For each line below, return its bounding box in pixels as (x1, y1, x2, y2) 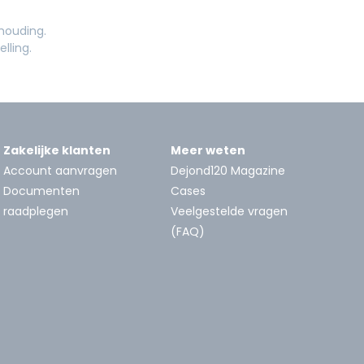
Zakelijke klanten (3, 141, 110, 158)
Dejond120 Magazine (171, 162, 285, 179)
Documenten (3, 182, 80, 199)
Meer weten (171, 141, 245, 158)
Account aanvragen (3, 162, 117, 179)
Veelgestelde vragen (171, 202, 288, 219)
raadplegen (3, 202, 68, 219)
